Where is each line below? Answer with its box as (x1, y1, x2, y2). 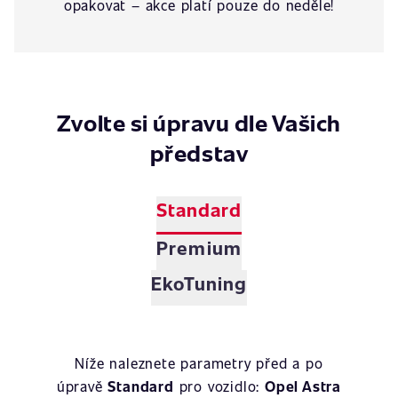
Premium (156, 235, 242, 260)
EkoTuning (150, 270, 248, 296)
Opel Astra (265, 377, 342, 395)
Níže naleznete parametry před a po (75, 354, 323, 372)
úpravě (56, 377, 108, 395)
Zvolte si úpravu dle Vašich (56, 107, 342, 138)
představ (149, 137, 249, 168)
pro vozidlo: (173, 377, 266, 395)
